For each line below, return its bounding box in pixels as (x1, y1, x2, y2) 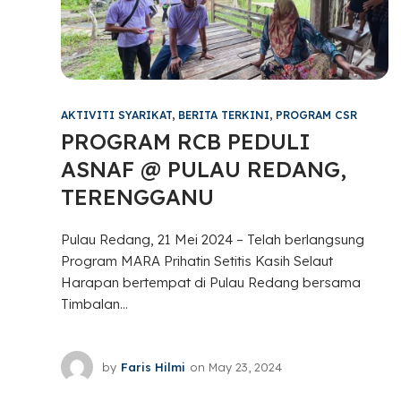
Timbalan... (60, 295, 128, 313)
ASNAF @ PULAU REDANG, (60, 156, 346, 183)
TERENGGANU (60, 183, 214, 211)
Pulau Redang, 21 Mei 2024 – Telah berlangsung (60, 231, 364, 249)
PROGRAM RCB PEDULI (60, 128, 311, 156)
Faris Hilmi (120, 359, 185, 374)
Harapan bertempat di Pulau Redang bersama (60, 274, 361, 292)
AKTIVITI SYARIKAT (60, 108, 172, 123)
